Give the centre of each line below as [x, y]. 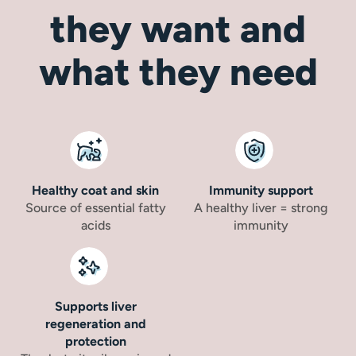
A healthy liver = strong [261, 208]
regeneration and [95, 324]
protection [95, 341]
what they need [178, 72]
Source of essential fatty [95, 208]
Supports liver [95, 306]
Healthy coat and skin [95, 190]
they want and [178, 29]
